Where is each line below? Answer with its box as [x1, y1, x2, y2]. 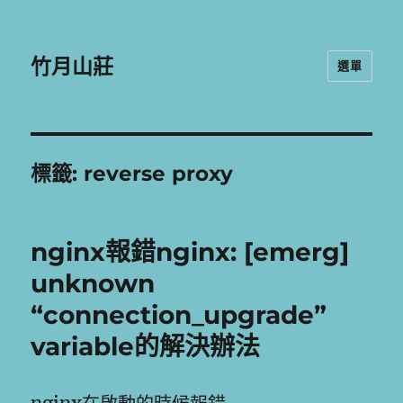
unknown [31, 268, 156, 299]
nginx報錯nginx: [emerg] [31, 237, 350, 267]
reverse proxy [84, 161, 234, 186]
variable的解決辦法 [31, 331, 261, 362]
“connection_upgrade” [31, 300, 327, 330]
